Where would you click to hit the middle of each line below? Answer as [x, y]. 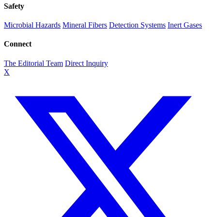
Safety [14, 6]
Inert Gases [185, 25]
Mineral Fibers [85, 25]
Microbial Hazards [32, 25]
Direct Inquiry [86, 63]
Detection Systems [137, 25]
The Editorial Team [33, 63]
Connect [18, 44]
